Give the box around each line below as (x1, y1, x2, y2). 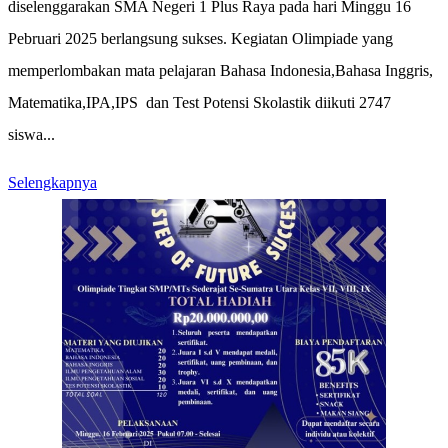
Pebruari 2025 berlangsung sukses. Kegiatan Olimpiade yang (8, 30, 393, 48)
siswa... (8, 126, 55, 144)
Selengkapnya (8, 174, 97, 192)
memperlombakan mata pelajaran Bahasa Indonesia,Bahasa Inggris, (8, 62, 433, 80)
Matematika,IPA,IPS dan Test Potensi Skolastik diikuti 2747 (8, 94, 391, 112)
